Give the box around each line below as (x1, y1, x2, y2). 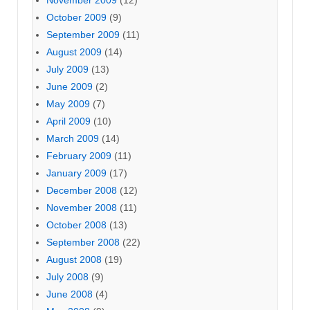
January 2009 (46, 167, 107, 179)
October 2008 (46, 219, 107, 230)
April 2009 (46, 115, 91, 127)
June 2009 (46, 80, 93, 92)
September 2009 (46, 28, 120, 40)
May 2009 (46, 98, 90, 109)
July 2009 (46, 63, 89, 75)
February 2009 (46, 149, 111, 161)
